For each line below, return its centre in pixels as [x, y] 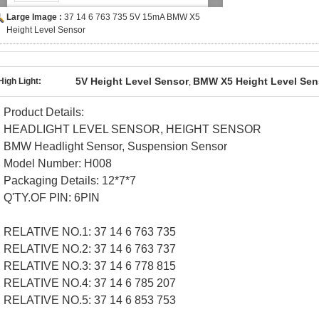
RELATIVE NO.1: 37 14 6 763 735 [90, 232]
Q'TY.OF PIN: [37, 198]
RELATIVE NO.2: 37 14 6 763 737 [90, 249]
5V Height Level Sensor [132, 81]
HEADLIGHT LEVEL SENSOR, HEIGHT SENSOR [132, 129]
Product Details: [44, 112]
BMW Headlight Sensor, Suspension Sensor [115, 146]
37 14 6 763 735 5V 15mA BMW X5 [132, 17]
